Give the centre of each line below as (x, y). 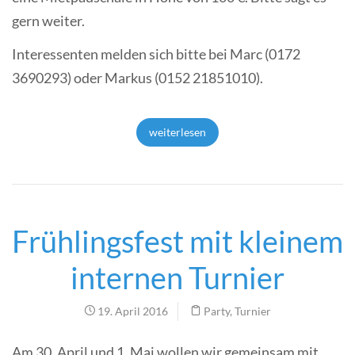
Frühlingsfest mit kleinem (177, 240)
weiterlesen (177, 132)
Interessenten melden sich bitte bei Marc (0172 (156, 53)
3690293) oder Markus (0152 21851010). (137, 77)
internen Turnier (177, 277)
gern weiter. (48, 21)
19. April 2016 (132, 311)
